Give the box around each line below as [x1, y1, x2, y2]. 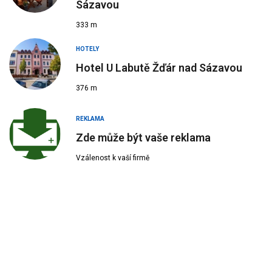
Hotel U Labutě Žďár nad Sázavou [76, 61, 245, 75]
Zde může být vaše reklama [76, 131, 211, 144]
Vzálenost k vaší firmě [76, 154, 149, 163]
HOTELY [76, 46, 99, 53]
